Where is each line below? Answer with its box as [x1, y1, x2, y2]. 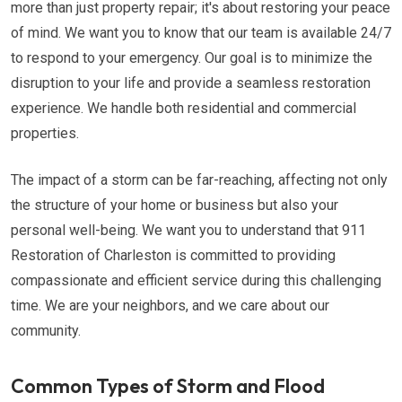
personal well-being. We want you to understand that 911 [11, 222, 366, 239]
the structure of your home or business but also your [11, 197, 338, 214]
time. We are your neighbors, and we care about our [11, 297, 329, 314]
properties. [11, 125, 79, 142]
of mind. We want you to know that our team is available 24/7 [11, 24, 391, 41]
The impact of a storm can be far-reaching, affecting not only [11, 171, 388, 188]
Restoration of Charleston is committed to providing [11, 247, 336, 264]
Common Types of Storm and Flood [11, 373, 325, 398]
